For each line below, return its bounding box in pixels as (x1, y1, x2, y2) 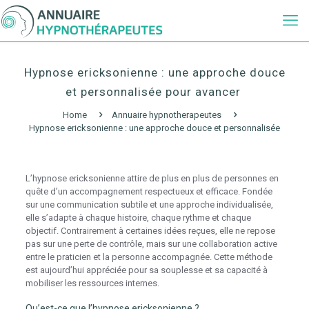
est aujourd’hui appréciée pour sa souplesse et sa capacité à (25, 265, 268, 275)
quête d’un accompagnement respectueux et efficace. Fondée (25, 186, 272, 197)
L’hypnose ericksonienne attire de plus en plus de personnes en (25, 173, 279, 183)
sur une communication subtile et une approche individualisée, (25, 199, 273, 210)
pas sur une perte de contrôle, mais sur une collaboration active (25, 239, 277, 249)
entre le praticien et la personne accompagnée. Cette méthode (25, 252, 272, 262)
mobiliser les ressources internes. (25, 278, 159, 288)
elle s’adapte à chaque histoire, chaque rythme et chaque (25, 212, 251, 223)
